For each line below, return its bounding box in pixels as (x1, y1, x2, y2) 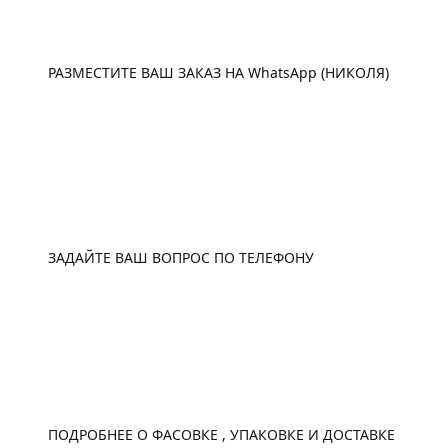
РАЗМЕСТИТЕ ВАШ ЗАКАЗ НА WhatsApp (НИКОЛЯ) (48, 63, 389, 83)
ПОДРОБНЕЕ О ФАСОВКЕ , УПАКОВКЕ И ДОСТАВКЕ (48, 425, 395, 445)
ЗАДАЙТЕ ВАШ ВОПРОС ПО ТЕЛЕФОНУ (48, 248, 314, 268)
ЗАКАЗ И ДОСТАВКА (48, 381, 274, 415)
